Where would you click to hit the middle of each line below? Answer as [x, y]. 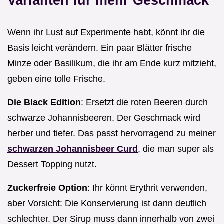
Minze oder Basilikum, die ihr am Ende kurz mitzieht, [112, 63]
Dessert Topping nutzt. [52, 164]
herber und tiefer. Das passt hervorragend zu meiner [112, 133]
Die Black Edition [44, 102]
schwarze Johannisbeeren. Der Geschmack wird [104, 118]
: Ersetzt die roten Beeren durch [144, 102]
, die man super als [176, 149]
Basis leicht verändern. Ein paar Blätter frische [100, 48]
